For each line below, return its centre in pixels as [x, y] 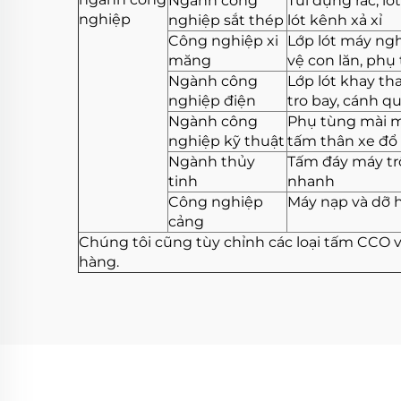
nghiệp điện [212, 101]
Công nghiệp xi [223, 41]
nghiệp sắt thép [226, 21]
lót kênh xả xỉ [335, 21]
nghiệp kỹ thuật [226, 141]
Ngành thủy [212, 162]
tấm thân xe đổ [342, 141]
